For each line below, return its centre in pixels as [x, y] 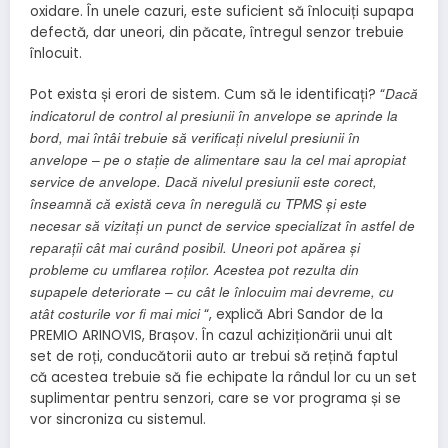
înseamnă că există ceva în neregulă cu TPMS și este [198, 204]
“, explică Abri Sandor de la [291, 315]
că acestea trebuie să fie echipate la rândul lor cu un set [223, 378]
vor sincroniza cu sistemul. [118, 420]
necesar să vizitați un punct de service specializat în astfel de [222, 226]
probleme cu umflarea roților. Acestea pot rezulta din [194, 270]
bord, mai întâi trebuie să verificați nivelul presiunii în [195, 138]
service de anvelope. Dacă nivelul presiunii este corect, [203, 182]
